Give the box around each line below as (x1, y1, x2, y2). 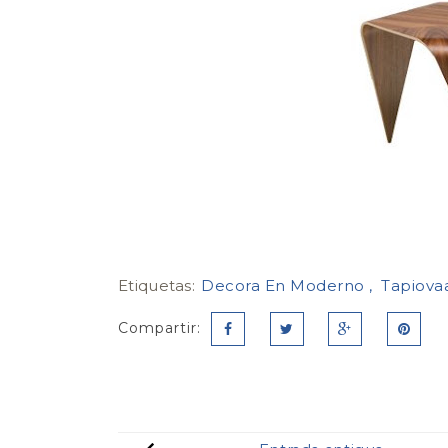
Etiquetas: (118, 275, 200, 295)
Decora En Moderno (201, 275, 370, 295)
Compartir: (118, 318, 201, 337)
